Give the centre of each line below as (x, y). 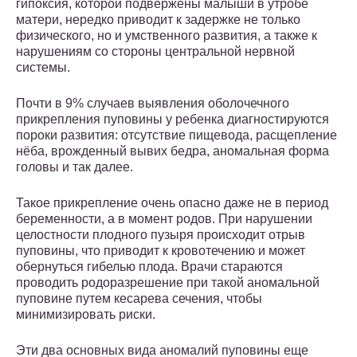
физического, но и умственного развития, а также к (167, 36)
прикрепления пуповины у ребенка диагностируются (173, 120)
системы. (43, 68)
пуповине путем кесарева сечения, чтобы (139, 299)
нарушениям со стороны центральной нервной (155, 52)
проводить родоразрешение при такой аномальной (168, 283)
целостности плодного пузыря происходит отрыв (161, 235)
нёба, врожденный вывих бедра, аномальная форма (173, 151)
